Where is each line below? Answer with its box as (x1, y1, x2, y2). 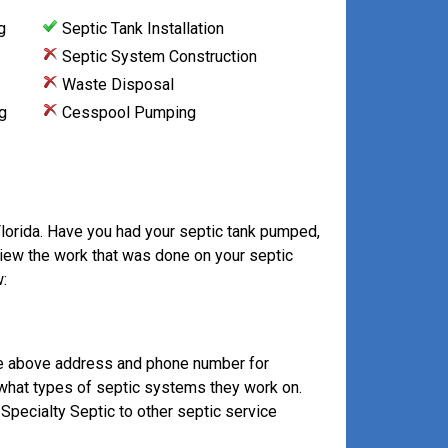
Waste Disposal (57, 75, 174, 94)
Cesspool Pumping (57, 103, 196, 122)
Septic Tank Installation (57, 19, 224, 38)
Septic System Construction (57, 47, 257, 66)
